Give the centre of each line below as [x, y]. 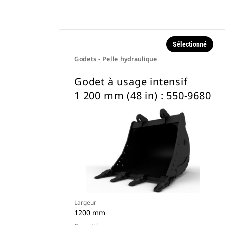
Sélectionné [190, 44]
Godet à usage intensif [131, 82]
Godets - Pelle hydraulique [116, 59]
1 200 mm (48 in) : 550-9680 [143, 96]
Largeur [85, 203]
